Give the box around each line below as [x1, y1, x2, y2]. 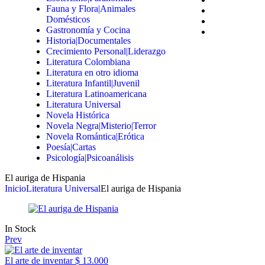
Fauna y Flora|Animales [46, 4, 135, 14]
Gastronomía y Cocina [46, 25, 130, 35]
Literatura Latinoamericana [46, 89, 147, 99]
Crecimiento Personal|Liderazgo [46, 46, 166, 56]
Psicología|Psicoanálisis [46, 153, 134, 163]
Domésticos [46, 14, 90, 24]
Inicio [5, 183, 26, 193]
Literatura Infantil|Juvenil [46, 78, 140, 88]
